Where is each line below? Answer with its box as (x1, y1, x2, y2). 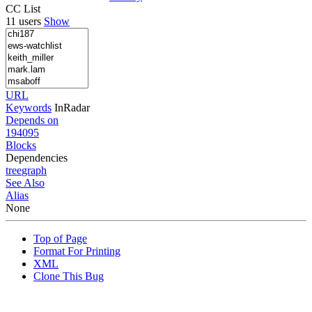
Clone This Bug (33, 270, 104, 282)
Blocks (6, 139, 36, 151)
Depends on (6, 114, 58, 126)
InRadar (54, 101, 90, 114)
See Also (6, 176, 45, 189)
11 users (6, 15, 44, 27)
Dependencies (6, 151, 68, 164)
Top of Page (33, 232, 87, 244)
